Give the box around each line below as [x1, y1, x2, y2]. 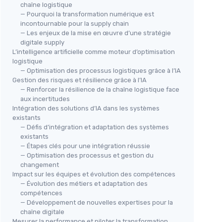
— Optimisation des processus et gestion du [20, 152, 154, 159]
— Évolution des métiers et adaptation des [20, 180, 148, 187]
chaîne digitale [20, 208, 64, 216]
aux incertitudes [20, 95, 70, 103]
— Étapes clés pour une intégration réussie [20, 142, 150, 150]
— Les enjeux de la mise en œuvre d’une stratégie [20, 29, 171, 37]
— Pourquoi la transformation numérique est [20, 10, 154, 18]
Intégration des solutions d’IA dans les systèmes [12, 105, 160, 112]
